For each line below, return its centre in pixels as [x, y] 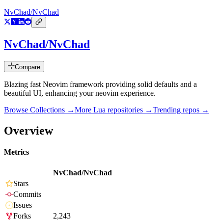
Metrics [16, 152]
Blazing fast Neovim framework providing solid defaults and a [100, 84]
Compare [27, 67]
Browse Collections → [39, 110]
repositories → [129, 110]
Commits [27, 194]
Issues [23, 205]
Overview [28, 130]
